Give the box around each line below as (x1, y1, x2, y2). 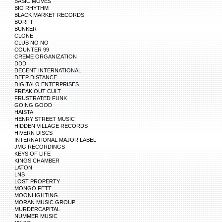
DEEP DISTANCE (14, 74, 57, 80)
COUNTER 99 (14, 47, 49, 53)
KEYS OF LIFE (14, 151, 51, 157)
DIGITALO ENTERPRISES (14, 81, 79, 87)
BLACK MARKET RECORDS (14, 12, 84, 18)
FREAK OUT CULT (14, 88, 61, 94)
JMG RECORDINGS (14, 144, 65, 150)
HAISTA (14, 109, 33, 115)
